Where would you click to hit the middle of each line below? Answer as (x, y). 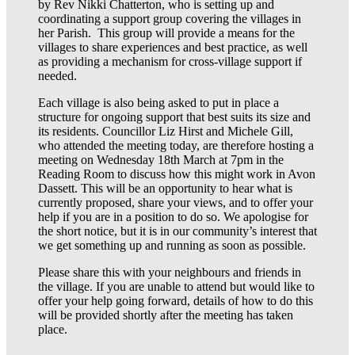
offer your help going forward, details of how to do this (176, 300)
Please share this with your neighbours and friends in (170, 272)
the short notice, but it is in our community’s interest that (177, 231)
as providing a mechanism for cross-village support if (170, 61)
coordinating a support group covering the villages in (170, 18)
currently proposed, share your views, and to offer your (176, 202)
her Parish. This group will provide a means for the (166, 32)
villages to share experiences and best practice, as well (173, 47)
